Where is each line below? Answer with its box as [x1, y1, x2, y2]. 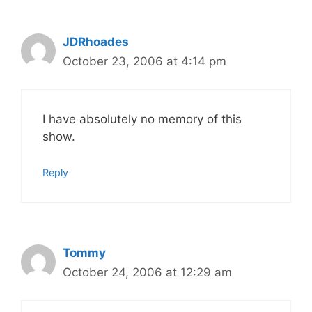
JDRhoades [63, 34, 129, 49]
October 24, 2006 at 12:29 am [63, 265, 232, 279]
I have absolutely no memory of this [42, 112, 242, 126]
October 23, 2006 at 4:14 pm [63, 54, 226, 68]
